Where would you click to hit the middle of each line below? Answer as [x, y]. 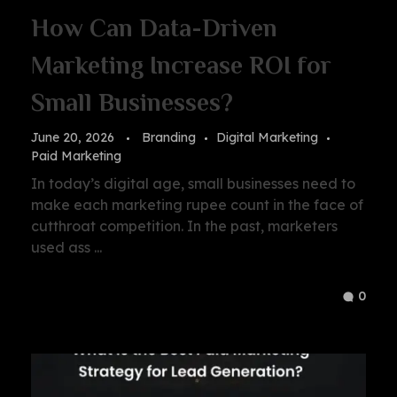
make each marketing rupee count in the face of [197, 204]
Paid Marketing [76, 156]
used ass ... [66, 247]
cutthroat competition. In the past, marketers [184, 226]
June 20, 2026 [73, 138]
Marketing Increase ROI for [181, 66]
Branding [169, 138]
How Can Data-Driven [154, 28]
